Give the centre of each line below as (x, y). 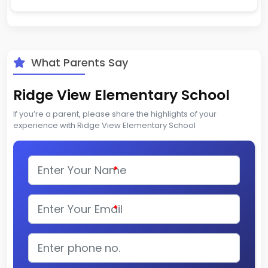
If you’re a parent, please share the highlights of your (115, 114)
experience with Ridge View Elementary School (104, 126)
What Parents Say (78, 63)
